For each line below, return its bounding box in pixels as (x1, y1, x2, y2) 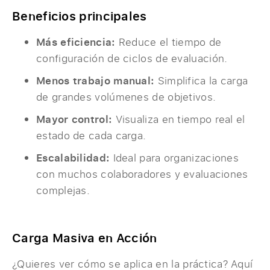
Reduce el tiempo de (115, 35, 222, 49)
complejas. (36, 183, 90, 198)
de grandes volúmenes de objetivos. (36, 90, 216, 104)
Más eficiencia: (36, 35, 116, 49)
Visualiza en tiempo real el (112, 112, 245, 127)
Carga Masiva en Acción (12, 228, 157, 246)
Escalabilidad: (36, 151, 110, 165)
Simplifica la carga (154, 74, 248, 88)
